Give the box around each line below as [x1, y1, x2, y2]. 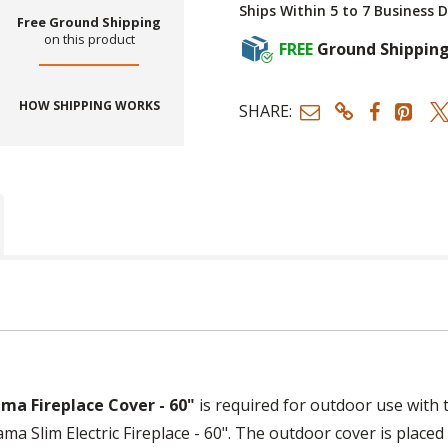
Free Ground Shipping [17, 13, 162, 32]
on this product [43, 30, 135, 49]
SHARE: [239, 100, 292, 123]
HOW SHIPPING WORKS [18, 97, 160, 115]
